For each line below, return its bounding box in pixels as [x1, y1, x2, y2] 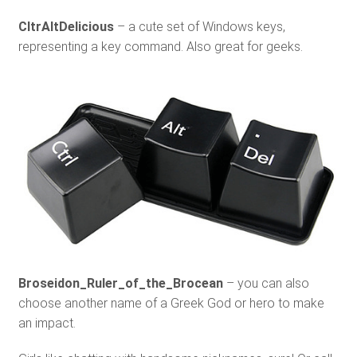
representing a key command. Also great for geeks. [18, 38, 303, 54]
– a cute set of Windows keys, [113, 18, 285, 34]
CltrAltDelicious [18, 18, 114, 34]
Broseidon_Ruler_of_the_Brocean [18, 275, 223, 291]
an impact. [18, 315, 76, 331]
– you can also [222, 275, 309, 291]
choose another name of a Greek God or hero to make [18, 295, 324, 311]
